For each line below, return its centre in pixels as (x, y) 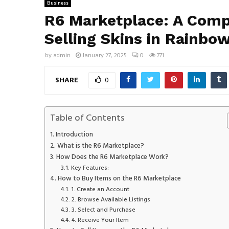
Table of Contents (87, 118)
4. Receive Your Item (100, 220)
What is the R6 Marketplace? (100, 146)
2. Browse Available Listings (111, 200)
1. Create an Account (100, 189)
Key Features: (90, 168)
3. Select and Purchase (103, 210)
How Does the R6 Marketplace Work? (112, 157)
